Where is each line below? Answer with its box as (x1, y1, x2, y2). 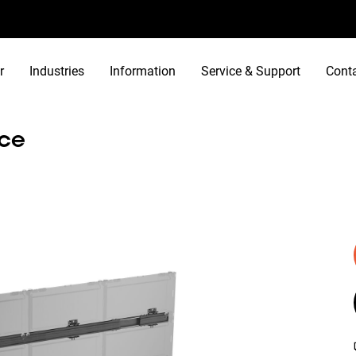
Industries (29, 63, 84, 79)
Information (110, 63, 176, 79)
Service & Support (201, 63, 300, 79)
